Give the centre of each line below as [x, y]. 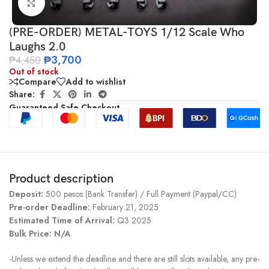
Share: [22, 95]
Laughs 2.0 [37, 47]
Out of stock [34, 71]
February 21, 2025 [124, 207]
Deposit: [27, 194]
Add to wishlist [96, 81]
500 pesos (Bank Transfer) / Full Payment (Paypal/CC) [141, 194]
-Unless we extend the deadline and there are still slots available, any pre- [134, 258]
